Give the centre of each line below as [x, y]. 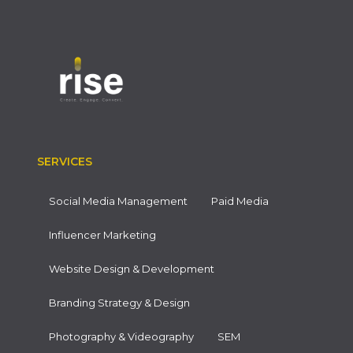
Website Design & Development [132, 269]
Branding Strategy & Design [119, 303]
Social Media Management [118, 201]
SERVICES [65, 162]
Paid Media [240, 201]
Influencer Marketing [102, 235]
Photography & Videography [121, 337]
